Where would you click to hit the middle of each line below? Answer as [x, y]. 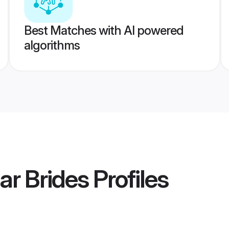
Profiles [128, 179]
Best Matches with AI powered [104, 30]
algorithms [52, 45]
